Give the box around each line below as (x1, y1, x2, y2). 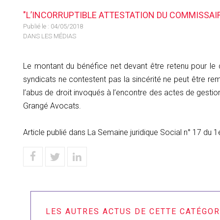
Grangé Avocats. (23, 101, 81, 110)
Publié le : (23, 23, 51, 30)
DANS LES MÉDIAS (23, 32, 76, 40)
